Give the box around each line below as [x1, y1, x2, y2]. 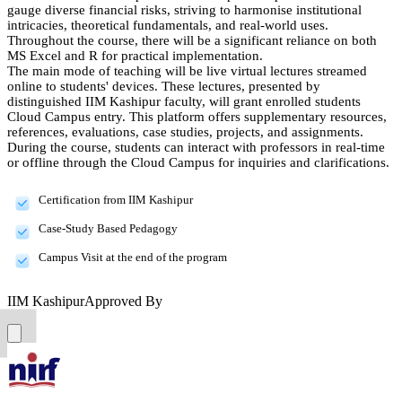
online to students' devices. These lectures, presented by [7, 78, 320, 93]
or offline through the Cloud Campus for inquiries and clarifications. [7, 154, 393, 170]
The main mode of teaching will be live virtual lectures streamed [7, 63, 367, 78]
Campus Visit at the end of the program [39, 249, 227, 264]
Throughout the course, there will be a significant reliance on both [7, 32, 377, 48]
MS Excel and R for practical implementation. [7, 48, 263, 63]
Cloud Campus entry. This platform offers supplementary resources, [7, 109, 387, 124]
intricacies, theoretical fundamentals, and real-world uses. [7, 17, 328, 32]
